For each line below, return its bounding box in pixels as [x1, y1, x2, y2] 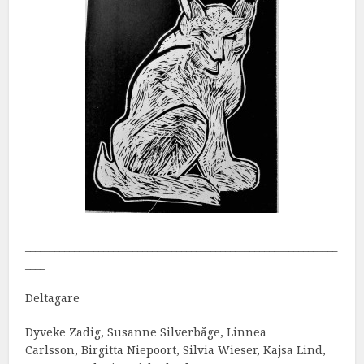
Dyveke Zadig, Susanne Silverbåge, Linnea [25, 324, 267, 340]
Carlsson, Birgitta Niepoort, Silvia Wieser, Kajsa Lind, [25, 342, 327, 358]
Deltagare [25, 290, 80, 306]
